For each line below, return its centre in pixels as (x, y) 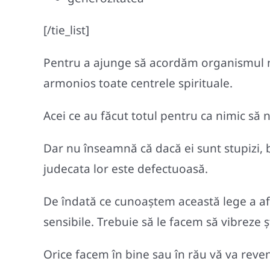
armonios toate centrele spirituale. (138, 83)
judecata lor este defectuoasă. (126, 169)
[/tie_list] (66, 30)
